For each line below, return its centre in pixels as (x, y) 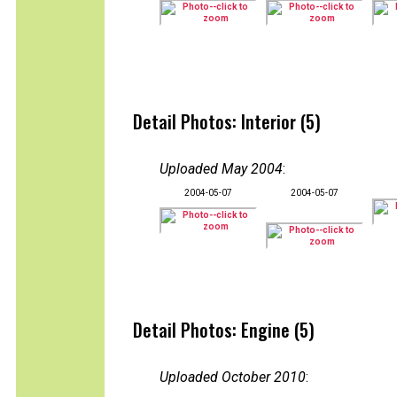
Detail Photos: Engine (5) (224, 330)
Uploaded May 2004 (221, 169)
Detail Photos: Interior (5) (227, 121)
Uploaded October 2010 (233, 377)
